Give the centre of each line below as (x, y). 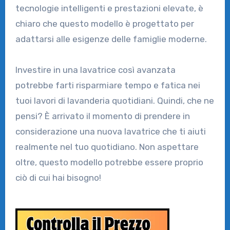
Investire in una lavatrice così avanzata (95, 70)
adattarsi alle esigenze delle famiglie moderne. (111, 39)
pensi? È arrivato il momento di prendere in (102, 116)
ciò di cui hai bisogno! (58, 177)
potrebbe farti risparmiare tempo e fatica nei (108, 85)
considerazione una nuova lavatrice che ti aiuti (110, 131)
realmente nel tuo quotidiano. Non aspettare (107, 147)
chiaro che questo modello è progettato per (104, 23)
